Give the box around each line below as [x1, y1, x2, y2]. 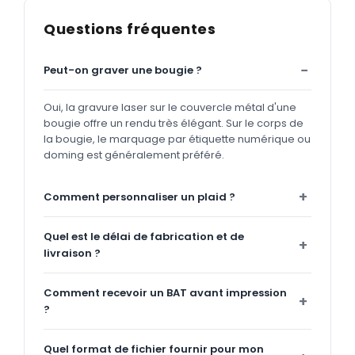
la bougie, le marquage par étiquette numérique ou [44, 131, 311, 147]
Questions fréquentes [44, 18, 216, 39]
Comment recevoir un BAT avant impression [44, 284, 287, 300]
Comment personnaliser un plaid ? [44, 189, 235, 204]
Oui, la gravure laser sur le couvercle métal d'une [44, 99, 296, 115]
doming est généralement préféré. [44, 147, 224, 162]
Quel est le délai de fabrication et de [44, 228, 244, 244]
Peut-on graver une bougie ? [44, 62, 202, 78]
